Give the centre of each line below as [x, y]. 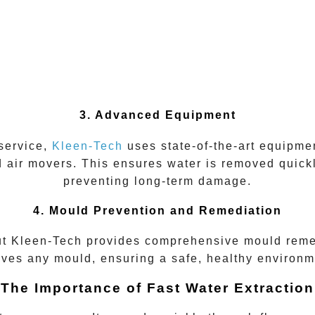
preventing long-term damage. [157, 181]
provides [113, 241]
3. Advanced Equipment [157, 115]
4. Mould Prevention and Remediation [157, 210]
